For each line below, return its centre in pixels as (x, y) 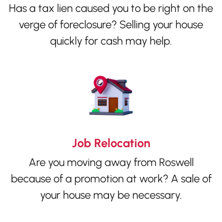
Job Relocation (111, 143)
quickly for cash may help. (111, 41)
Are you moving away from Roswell (111, 163)
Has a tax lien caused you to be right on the (111, 8)
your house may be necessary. (111, 195)
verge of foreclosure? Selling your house (111, 25)
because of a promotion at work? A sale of (111, 179)
